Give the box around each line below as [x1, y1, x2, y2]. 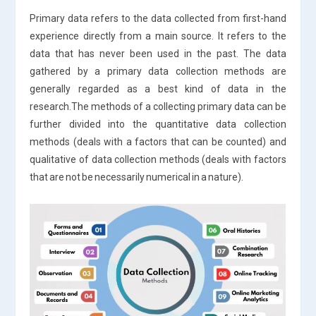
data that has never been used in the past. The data [30, 47, 286, 59]
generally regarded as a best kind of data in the [30, 83, 286, 95]
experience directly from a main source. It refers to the [30, 30, 286, 42]
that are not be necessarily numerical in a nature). [30, 171, 244, 183]
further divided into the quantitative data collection [30, 118, 286, 130]
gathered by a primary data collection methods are [30, 65, 286, 77]
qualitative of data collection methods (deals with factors [30, 153, 286, 165]
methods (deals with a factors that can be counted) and [30, 135, 286, 147]
